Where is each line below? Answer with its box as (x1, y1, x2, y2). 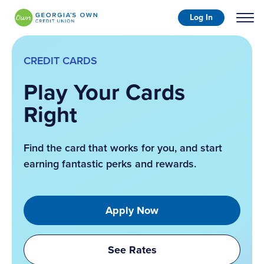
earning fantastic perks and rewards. (24, 156, 196, 171)
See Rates (107, 242, 157, 258)
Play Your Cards (24, 75, 185, 108)
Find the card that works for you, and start (24, 140, 222, 156)
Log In (190, 11, 213, 24)
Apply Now (105, 203, 159, 218)
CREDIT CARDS (24, 53, 97, 68)
